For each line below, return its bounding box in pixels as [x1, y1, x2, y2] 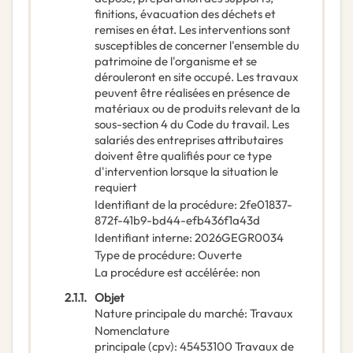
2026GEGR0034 [195, 230, 284, 246]
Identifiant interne [95, 230, 189, 246]
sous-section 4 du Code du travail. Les [95, 117, 289, 132]
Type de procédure [95, 247, 192, 263]
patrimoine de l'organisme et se [95, 54, 257, 69]
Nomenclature [95, 323, 169, 339]
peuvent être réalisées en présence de [95, 85, 290, 101]
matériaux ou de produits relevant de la [95, 101, 300, 117]
